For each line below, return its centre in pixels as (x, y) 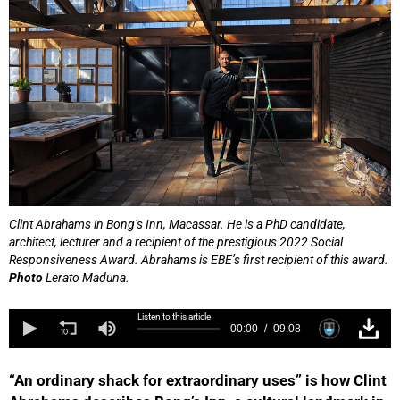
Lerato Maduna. (86, 277)
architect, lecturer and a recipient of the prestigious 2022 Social (176, 242)
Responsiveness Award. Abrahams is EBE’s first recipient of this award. (199, 259)
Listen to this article (174, 316)
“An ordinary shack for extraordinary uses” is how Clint (198, 380)
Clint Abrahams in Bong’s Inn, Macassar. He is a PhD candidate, (177, 224)
